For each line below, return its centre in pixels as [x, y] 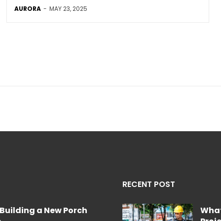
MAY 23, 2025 [68, 8]
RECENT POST [149, 184]
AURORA [27, 8]
